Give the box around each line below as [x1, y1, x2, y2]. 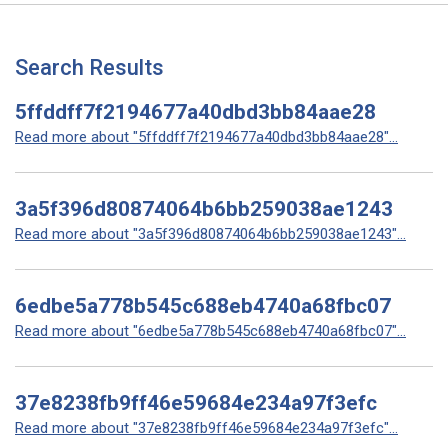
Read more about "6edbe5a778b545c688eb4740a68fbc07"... [15, 322, 406, 340]
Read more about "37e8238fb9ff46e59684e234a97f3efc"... [15, 419, 398, 437]
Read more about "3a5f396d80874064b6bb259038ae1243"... [15, 225, 406, 243]
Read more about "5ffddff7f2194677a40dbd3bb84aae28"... [15, 128, 398, 146]
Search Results [15, 55, 164, 80]
